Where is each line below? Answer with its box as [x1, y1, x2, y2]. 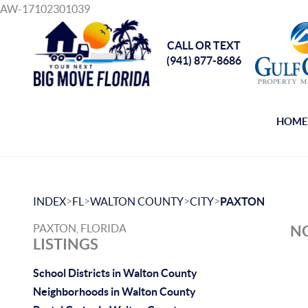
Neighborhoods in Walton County [33, 285, 196, 298]
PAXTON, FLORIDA [33, 222, 126, 234]
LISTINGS [33, 235, 98, 252]
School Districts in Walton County [33, 267, 197, 279]
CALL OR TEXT [166, 39, 241, 52]
